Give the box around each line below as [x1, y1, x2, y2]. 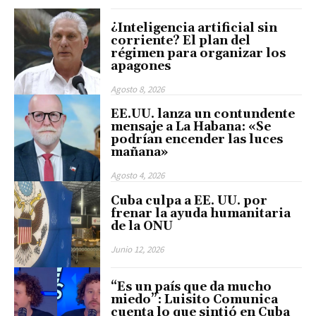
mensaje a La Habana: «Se [111, 119, 272, 135]
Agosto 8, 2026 [111, 83, 165, 95]
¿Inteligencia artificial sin [111, 20, 278, 36]
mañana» [111, 145, 169, 161]
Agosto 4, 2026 [111, 169, 165, 182]
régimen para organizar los [111, 45, 286, 61]
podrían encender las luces [111, 132, 284, 148]
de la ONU [111, 218, 174, 234]
